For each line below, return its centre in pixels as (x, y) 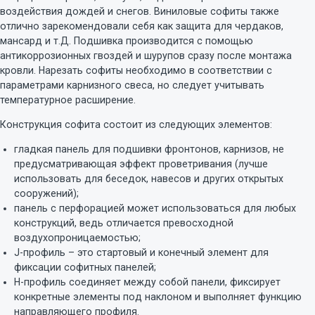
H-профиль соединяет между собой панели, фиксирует (147, 282)
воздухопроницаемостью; (77, 238)
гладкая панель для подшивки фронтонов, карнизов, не (149, 149)
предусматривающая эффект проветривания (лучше (141, 164)
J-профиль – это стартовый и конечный (111, 253)
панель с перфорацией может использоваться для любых (155, 208)
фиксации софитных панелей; (85, 268)
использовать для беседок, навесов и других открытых (149, 179)
